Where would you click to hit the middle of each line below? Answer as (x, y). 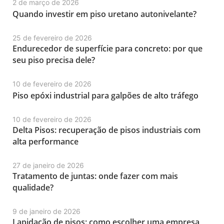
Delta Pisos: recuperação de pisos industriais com (106, 130)
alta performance (45, 141)
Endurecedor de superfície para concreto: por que (107, 48)
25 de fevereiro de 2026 (52, 38)
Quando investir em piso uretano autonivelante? (104, 14)
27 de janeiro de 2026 (48, 165)
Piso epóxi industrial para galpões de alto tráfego (105, 95)
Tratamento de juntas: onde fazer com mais (95, 176)
